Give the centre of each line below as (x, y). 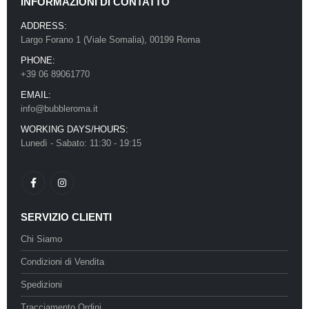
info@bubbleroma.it (59, 109)
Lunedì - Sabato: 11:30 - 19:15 (81, 143)
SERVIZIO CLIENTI (66, 217)
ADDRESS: (44, 26)
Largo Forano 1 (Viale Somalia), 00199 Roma (110, 40)
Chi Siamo (41, 239)
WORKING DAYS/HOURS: (74, 130)
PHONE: (38, 61)
